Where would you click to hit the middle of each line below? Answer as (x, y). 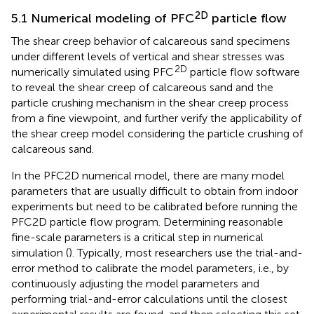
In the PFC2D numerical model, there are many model (148, 175)
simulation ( (40, 252)
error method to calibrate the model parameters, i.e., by (150, 268)
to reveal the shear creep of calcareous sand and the (142, 87)
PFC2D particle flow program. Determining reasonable (147, 221)
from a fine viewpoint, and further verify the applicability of (156, 118)
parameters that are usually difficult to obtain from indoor (155, 191)
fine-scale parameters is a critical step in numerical (137, 237)
